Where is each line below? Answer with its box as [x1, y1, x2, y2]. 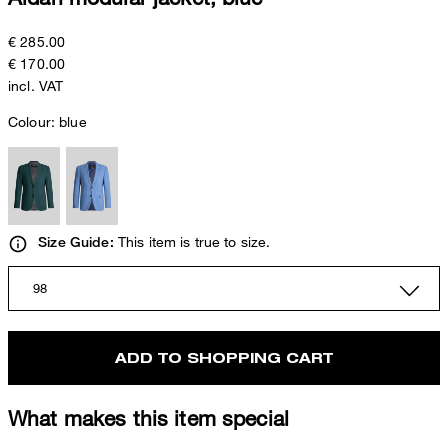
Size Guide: [38, 234, 114, 251]
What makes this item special [8, 405, 289, 430]
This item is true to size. [113, 233, 271, 251]
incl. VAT [8, 77, 64, 95]
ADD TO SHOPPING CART [115, 348, 333, 366]
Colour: [8, 113, 60, 131]
